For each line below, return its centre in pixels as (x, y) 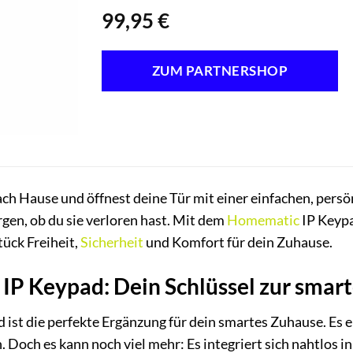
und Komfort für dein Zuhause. (238, 243)
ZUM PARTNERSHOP (220, 71)
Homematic (263, 221)
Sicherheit (112, 243)
